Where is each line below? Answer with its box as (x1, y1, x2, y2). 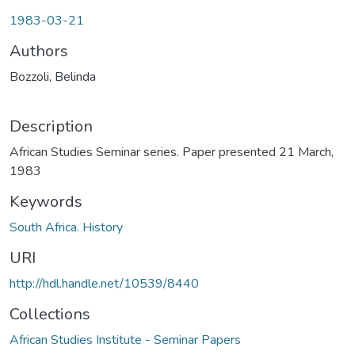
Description (10, 115, 93, 137)
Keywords (10, 190, 82, 212)
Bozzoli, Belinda (10, 67, 96, 86)
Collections (10, 303, 90, 325)
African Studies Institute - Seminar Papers (10, 330, 241, 349)
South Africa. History (10, 218, 123, 236)
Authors (10, 40, 68, 62)
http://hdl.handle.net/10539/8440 (10, 274, 199, 292)
